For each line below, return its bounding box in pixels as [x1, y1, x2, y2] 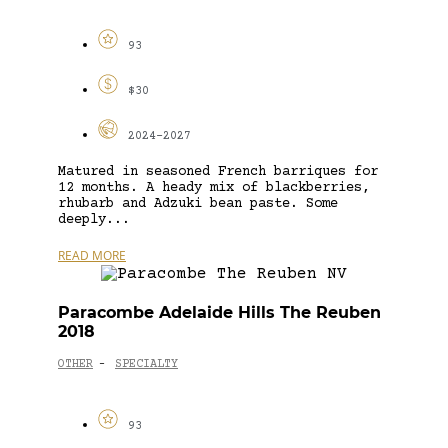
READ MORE [58, 246, 126, 264]
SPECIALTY [115, 358, 178, 372]
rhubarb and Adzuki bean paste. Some [58, 195, 338, 212]
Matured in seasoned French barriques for [58, 163, 378, 180]
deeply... [58, 211, 130, 228]
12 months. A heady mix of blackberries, [58, 179, 370, 196]
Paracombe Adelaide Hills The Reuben [58, 302, 381, 322]
